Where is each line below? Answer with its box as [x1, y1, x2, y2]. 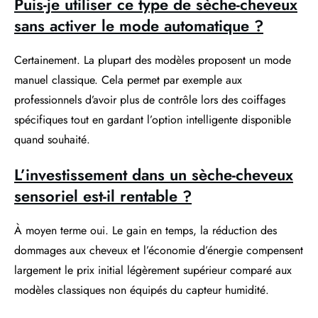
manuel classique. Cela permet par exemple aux [14, 71, 242, 88]
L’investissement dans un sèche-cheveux [14, 163, 293, 186]
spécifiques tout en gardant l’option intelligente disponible [14, 111, 291, 128]
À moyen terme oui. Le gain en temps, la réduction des [14, 221, 277, 238]
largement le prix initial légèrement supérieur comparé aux [14, 261, 292, 278]
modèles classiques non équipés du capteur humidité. [14, 281, 269, 298]
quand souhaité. [14, 131, 90, 148]
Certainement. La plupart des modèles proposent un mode [14, 51, 291, 68]
